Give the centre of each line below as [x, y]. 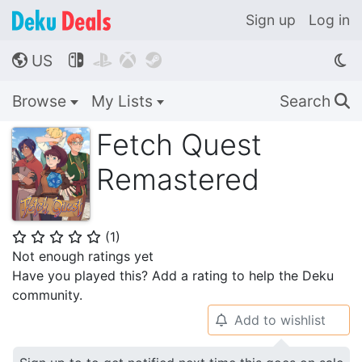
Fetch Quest [179, 145]
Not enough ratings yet [83, 256]
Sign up [271, 20]
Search [307, 101]
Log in [329, 20]
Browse [41, 101]
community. [47, 295]
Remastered [178, 179]
